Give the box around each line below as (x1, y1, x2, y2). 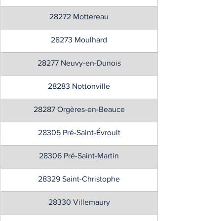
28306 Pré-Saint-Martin (39, 151, 119, 160)
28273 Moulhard (51, 36, 107, 44)
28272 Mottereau (49, 12, 109, 21)
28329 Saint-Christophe (38, 175, 120, 183)
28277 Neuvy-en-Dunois (37, 59, 121, 67)
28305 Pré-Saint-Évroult (37, 128, 120, 137)
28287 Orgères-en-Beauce (33, 105, 125, 113)
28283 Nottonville (48, 82, 110, 90)
